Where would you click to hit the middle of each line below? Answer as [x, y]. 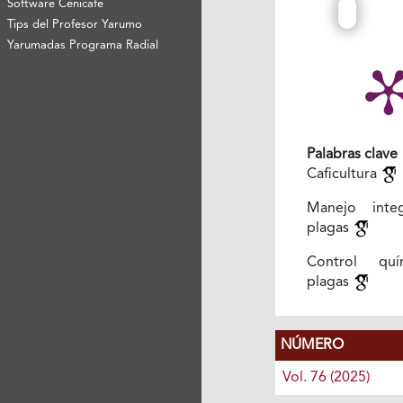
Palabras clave [352, 154]
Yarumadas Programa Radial [83, 45]
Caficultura [343, 174]
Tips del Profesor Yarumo [75, 24]
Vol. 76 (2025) [326, 377]
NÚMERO [312, 345]
